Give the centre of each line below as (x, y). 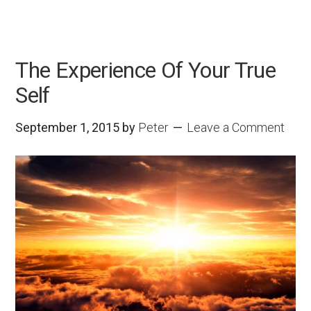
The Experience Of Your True (146, 70)
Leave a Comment (236, 128)
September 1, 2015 (68, 128)
